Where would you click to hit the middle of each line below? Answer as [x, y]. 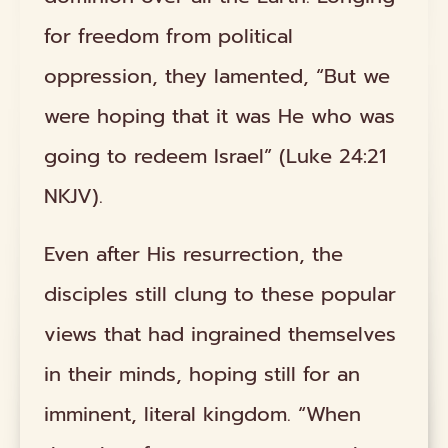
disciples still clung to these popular [220, 294]
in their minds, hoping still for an [202, 374]
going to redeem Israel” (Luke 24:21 [215, 156]
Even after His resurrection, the [194, 254]
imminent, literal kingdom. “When [203, 414]
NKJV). [74, 196]
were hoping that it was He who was [220, 116]
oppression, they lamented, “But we [217, 76]
